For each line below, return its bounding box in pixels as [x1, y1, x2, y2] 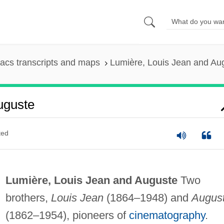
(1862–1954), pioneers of [5, 208, 129, 221]
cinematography [128, 208, 205, 221]
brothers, [5, 191, 51, 204]
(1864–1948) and [103, 191, 191, 204]
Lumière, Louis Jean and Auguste [5, 173, 177, 186]
